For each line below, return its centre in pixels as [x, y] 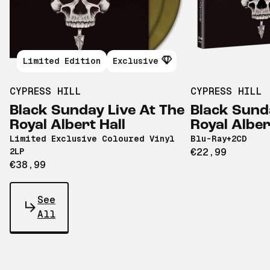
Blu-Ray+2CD [219, 139]
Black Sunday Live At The [97, 111]
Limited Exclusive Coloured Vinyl [92, 139]
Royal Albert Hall [67, 126]
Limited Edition [62, 61]
